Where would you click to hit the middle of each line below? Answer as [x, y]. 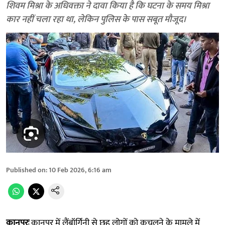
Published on [26, 170]
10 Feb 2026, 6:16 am [80, 170]
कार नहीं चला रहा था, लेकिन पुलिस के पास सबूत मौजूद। [96, 20]
